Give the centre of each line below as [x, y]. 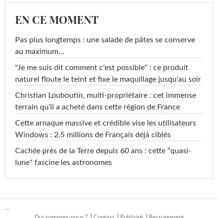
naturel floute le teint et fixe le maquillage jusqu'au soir [108, 79]
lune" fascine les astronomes [64, 162]
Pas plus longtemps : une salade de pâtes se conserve [105, 40]
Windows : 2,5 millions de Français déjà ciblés [93, 135]
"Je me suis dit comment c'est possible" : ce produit [102, 67]
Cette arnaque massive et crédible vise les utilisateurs [106, 123]
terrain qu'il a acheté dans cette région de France [98, 107]
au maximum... [40, 51]
